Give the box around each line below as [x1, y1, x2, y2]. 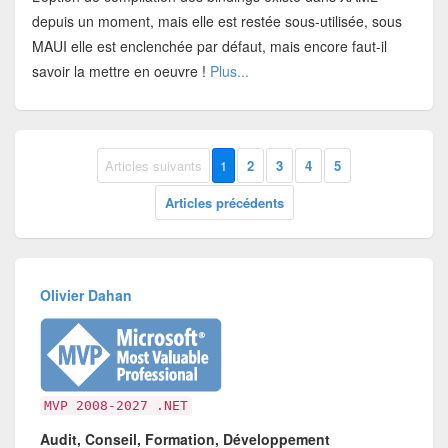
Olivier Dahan [40, 284, 133, 305]
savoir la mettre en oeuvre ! [31, 60, 210, 81]
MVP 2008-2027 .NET [44, 397, 189, 413]
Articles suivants [105, 156, 202, 176]
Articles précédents [164, 193, 284, 213]
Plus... [209, 60, 249, 81]
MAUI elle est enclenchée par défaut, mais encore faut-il [31, 35, 387, 56]
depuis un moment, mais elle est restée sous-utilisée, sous [31, 10, 402, 31]
